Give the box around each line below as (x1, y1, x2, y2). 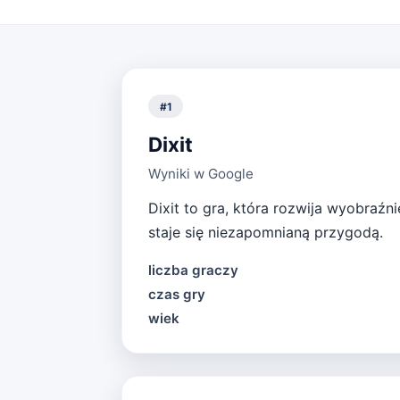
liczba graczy (147, 261, 238, 279)
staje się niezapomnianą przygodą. (147, 222, 383, 241)
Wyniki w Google (147, 164, 254, 182)
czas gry (147, 285, 205, 303)
